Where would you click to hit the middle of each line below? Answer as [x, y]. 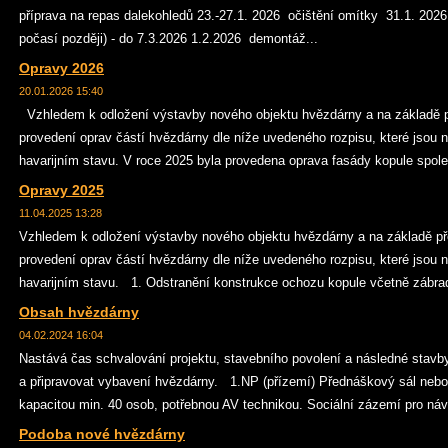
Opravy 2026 [61, 68]
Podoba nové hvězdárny [102, 434]
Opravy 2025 [61, 190]
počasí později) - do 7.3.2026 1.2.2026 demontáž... [168, 38]
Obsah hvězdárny [79, 312]
